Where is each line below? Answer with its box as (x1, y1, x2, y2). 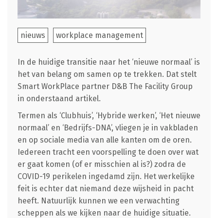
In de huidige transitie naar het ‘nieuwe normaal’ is (17, 57, 200, 67)
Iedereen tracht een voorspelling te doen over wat (17, 147, 199, 157)
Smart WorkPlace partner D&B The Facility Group (17, 82, 193, 91)
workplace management (55, 31, 143, 40)
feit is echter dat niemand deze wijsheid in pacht (17, 184, 194, 194)
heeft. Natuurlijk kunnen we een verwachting (17, 196, 180, 206)
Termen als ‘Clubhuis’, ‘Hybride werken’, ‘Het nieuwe (17, 111, 200, 121)
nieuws (20, 31, 45, 40)
